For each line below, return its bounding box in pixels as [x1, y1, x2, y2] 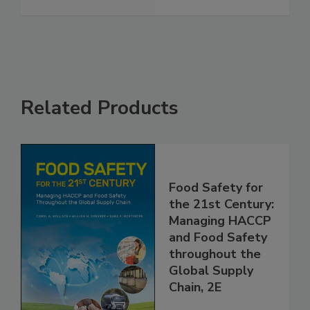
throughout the [169, 275, 261, 292]
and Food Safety [169, 258, 267, 275]
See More [169, 17, 213, 31]
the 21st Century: [169, 225, 274, 242]
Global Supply [169, 291, 253, 309]
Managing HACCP [169, 241, 271, 259]
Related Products [21, 123, 179, 150]
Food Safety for [169, 208, 263, 226]
